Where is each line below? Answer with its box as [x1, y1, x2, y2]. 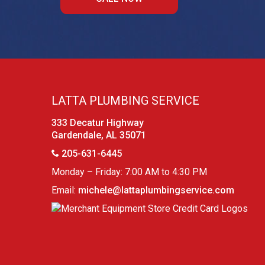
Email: [51, 185, 78, 196]
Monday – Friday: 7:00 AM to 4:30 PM [51, 166, 207, 177]
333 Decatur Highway [51, 117, 144, 128]
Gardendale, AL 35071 [51, 130, 146, 141]
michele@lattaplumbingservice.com [78, 185, 234, 196]
